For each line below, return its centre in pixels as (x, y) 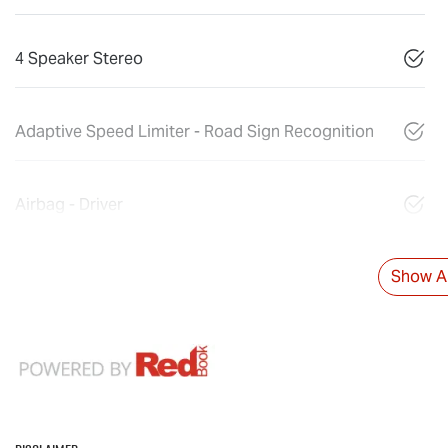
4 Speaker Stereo (79, 59)
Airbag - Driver (69, 205)
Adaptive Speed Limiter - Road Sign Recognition (194, 132)
